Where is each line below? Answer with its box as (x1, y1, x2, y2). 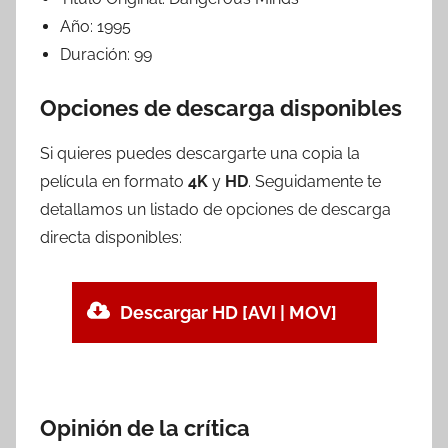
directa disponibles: (40, 227, 182, 247)
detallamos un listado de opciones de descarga (40, 199, 391, 219)
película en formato (40, 171, 188, 191)
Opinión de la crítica (40, 414, 250, 441)
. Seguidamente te (248, 171, 381, 191)
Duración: (60, 45, 134, 65)
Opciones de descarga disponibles (40, 95, 402, 122)
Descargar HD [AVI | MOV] (120, 301, 338, 323)
